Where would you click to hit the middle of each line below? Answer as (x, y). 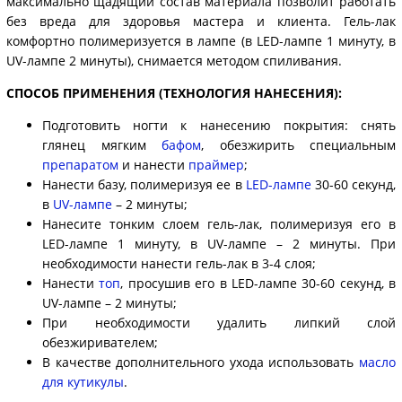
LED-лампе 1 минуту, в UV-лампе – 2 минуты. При (219, 244)
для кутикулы (83, 382)
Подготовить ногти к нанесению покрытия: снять (219, 126)
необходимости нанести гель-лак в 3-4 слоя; (179, 264)
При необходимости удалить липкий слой (219, 323)
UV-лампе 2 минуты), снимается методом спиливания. (174, 61)
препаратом (80, 165)
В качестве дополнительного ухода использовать (201, 363)
